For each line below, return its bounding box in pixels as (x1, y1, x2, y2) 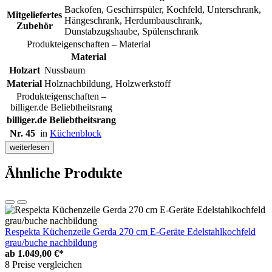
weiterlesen (10, 142, 49, 152)
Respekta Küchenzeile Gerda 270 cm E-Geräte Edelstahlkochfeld (5, 226, 256, 237)
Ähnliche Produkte (5, 165, 123, 182)
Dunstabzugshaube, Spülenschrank (64, 25, 199, 36)
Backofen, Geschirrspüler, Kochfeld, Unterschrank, (64, 4, 261, 15)
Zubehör (16, 20, 53, 31)
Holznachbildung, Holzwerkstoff (44, 78, 171, 89)
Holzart (8, 64, 40, 75)
